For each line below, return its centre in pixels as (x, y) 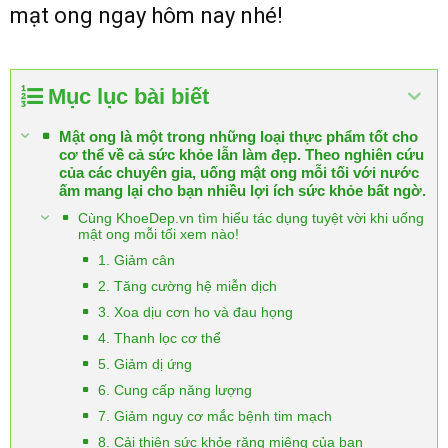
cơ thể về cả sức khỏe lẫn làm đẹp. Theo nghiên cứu (241, 154)
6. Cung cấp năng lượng (175, 390)
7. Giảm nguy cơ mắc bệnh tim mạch (215, 416)
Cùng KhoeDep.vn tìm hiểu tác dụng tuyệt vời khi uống (251, 218)
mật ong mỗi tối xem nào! (158, 234)
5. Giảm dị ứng (145, 364)
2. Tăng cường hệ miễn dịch (187, 286)
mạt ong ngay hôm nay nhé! (146, 15)
